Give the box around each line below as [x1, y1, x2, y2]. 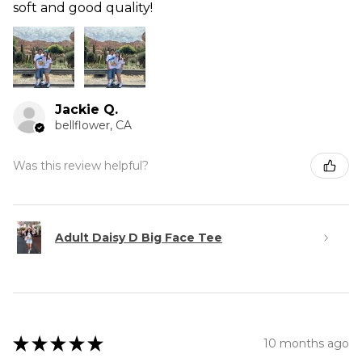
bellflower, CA [55, 118, 132, 133]
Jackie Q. [55, 102, 118, 118]
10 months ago [263, 335, 349, 351]
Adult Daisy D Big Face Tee [55, 229, 222, 245]
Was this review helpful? [13, 158, 149, 173]
